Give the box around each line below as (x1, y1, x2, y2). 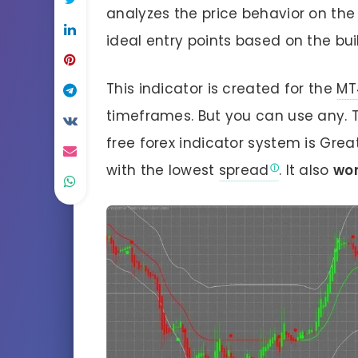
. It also (278, 161, 333, 181)
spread (218, 161, 269, 181)
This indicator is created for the (106, 79, 337, 99)
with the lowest (106, 161, 219, 181)
